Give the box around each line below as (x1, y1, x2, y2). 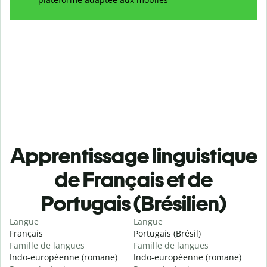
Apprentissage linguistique (10, 143, 257, 169)
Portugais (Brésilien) (41, 191, 226, 217)
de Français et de (54, 167, 213, 193)
